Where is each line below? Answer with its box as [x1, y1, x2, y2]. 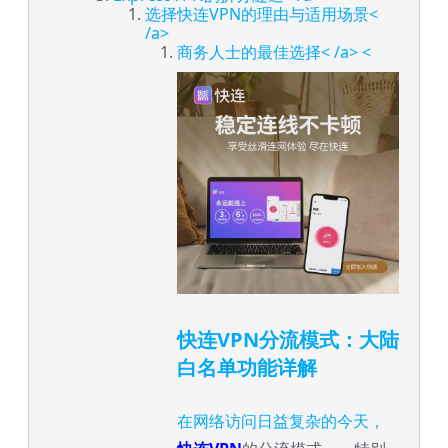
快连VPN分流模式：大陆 [177, 326, 399, 353]
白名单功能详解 [177, 354, 317, 381]
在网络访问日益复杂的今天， [177, 410, 385, 432]
